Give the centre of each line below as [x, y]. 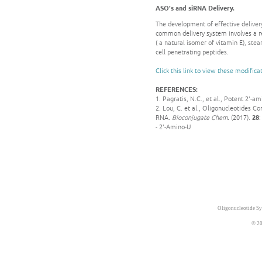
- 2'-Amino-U [173, 127]
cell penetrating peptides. [192, 52]
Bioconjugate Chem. [201, 117]
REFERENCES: [177, 89]
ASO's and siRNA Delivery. [195, 8]
